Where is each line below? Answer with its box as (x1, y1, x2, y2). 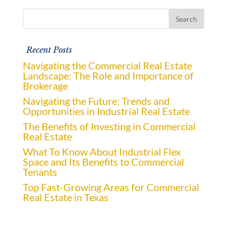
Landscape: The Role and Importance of (22, 69, 194, 82)
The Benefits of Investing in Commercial (22, 120, 196, 133)
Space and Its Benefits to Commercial (22, 156, 184, 168)
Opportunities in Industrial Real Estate (22, 105, 190, 118)
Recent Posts (26, 45, 72, 55)
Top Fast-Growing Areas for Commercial (22, 181, 199, 194)
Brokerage (22, 80, 68, 92)
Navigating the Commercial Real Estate (22, 59, 192, 72)
